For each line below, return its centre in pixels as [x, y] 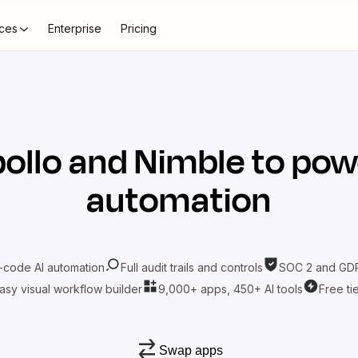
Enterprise [75, 28]
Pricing [139, 28]
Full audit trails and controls [192, 267]
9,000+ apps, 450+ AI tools [230, 288]
